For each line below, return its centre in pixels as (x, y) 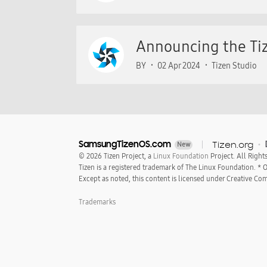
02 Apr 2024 (179, 66)
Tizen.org (233, 145)
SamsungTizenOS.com (125, 144)
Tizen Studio (234, 66)
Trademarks (97, 202)
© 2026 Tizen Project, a (116, 156)
